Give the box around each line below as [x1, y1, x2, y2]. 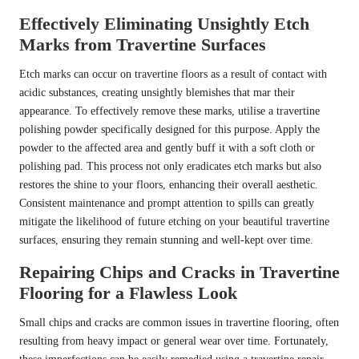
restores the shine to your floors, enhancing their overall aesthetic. [19, 179, 318, 192]
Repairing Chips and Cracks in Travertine [19, 262, 340, 283]
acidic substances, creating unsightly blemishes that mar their [19, 87, 295, 99]
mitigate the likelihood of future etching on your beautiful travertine [19, 216, 329, 228]
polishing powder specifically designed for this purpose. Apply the [19, 123, 320, 136]
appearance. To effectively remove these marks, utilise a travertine [19, 105, 320, 118]
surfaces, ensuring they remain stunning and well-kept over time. [19, 234, 313, 247]
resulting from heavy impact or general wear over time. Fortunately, [19, 335, 329, 348]
